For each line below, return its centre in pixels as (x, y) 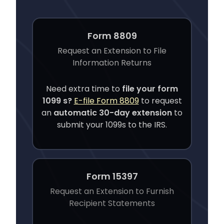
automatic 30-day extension (113, 113)
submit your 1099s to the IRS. (112, 125)
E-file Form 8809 (106, 101)
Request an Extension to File (112, 51)
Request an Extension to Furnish (112, 191)
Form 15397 (112, 176)
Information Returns (112, 63)
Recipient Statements (112, 203)
